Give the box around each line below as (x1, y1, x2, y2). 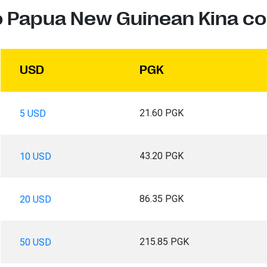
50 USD (19, 236, 51, 248)
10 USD (19, 150, 51, 162)
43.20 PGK (139, 150, 184, 162)
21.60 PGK (139, 107, 184, 119)
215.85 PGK (139, 235, 189, 247)
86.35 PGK (139, 193, 184, 204)
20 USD (19, 193, 51, 205)
